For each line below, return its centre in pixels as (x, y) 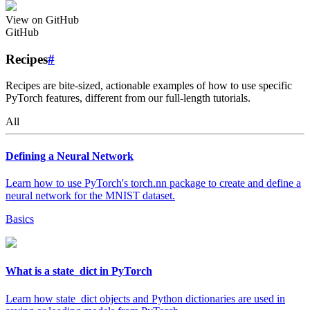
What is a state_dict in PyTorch (79, 271)
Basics (20, 219)
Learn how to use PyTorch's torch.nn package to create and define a (153, 183)
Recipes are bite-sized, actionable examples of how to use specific (149, 86)
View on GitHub (42, 20)
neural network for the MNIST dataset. (90, 195)
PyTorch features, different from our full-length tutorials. (128, 98)
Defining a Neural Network (70, 156)
